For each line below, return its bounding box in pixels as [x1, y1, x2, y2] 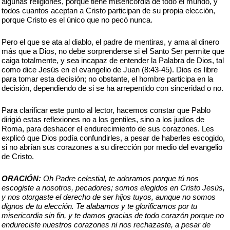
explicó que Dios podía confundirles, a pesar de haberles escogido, [2, 133, 225, 142]
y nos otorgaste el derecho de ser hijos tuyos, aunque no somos [2, 193, 216, 201]
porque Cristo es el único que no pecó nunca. [2, 15, 152, 24]
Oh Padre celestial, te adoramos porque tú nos [41, 174, 199, 183]
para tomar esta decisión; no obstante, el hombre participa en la [2, 74, 213, 83]
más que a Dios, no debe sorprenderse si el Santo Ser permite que [2, 47, 224, 55]
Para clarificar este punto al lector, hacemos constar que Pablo [2, 106, 210, 114]
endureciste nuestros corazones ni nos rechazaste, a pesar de [2, 220, 210, 229]
